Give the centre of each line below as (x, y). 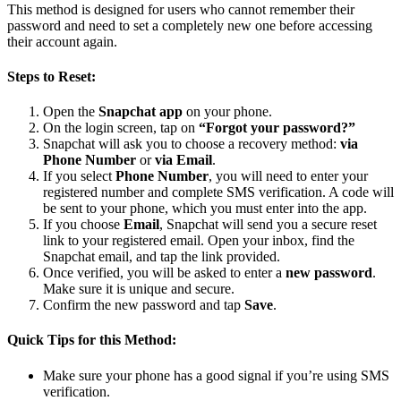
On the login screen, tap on (121, 128)
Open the (71, 112)
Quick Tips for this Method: (92, 340)
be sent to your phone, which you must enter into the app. (205, 209)
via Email (183, 160)
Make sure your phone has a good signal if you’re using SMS (216, 375)
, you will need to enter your (288, 176)
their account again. (62, 41)
